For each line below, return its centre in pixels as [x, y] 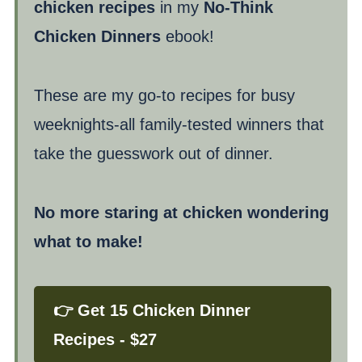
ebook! [187, 36]
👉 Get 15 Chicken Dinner [152, 310]
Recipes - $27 [105, 339]
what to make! [88, 242]
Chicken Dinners [97, 36]
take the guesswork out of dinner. [153, 154]
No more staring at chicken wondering [181, 213]
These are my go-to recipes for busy [164, 95]
